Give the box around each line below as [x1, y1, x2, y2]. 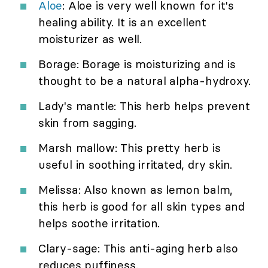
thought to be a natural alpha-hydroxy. [38, 73, 251, 88]
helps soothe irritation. [38, 215, 160, 230]
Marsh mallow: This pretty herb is [38, 140, 221, 155]
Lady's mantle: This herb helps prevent [38, 98, 250, 113]
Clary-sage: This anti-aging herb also [38, 240, 238, 255]
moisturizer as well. [38, 31, 142, 46]
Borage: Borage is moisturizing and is [38, 56, 236, 71]
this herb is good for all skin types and [38, 199, 245, 214]
